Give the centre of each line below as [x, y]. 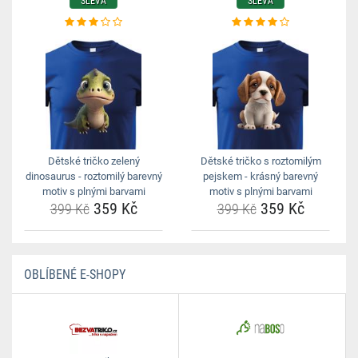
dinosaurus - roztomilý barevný [93, 176]
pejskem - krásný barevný [261, 176]
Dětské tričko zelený [93, 161]
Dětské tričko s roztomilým [261, 161]
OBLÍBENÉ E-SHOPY [75, 274]
